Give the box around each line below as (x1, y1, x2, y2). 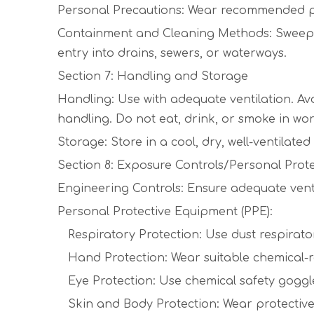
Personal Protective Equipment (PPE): (57, 205, 273, 218)
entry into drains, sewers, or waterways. (57, 47, 287, 60)
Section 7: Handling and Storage (57, 70, 248, 83)
